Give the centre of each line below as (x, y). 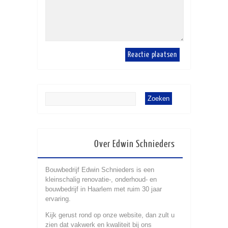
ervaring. (58, 198)
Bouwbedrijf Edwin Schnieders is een (100, 169)
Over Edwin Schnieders (135, 144)
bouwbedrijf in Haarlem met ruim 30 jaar (104, 189)
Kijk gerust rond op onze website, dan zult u (110, 215)
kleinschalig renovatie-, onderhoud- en (101, 179)
